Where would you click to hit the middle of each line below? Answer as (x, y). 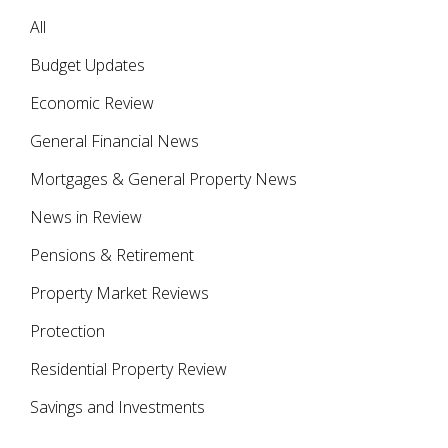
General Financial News (114, 141)
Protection (67, 331)
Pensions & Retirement (112, 255)
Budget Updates (87, 65)
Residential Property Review (128, 369)
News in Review (86, 217)
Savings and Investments (117, 407)
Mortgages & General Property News (163, 179)
